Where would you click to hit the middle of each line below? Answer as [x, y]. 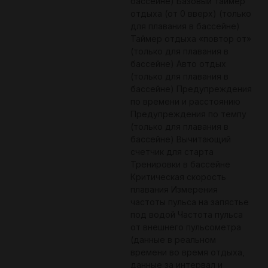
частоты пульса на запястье [190, 202]
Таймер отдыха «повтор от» [191, 39]
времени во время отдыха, [188, 252]
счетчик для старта [172, 152]
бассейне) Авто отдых [178, 64]
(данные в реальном [173, 240]
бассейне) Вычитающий [181, 139]
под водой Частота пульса [187, 215]
